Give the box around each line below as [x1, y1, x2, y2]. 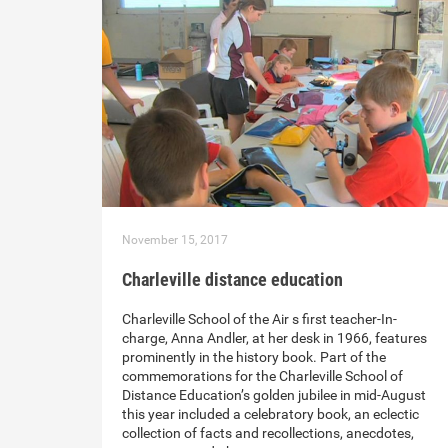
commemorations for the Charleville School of [122, 368, 403, 385]
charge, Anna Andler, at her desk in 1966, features [122, 330, 427, 347]
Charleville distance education [122, 269, 343, 291]
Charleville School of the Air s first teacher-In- [122, 311, 397, 328]
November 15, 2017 [122, 233, 228, 248]
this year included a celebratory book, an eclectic [122, 406, 419, 423]
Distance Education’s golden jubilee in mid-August [122, 387, 426, 404]
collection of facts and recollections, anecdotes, [122, 425, 414, 442]
